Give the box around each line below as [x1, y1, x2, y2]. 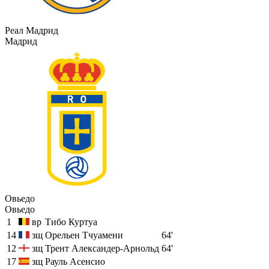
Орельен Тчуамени [45, 229, 123, 240]
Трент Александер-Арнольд [45, 243, 159, 253]
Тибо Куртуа [45, 216, 97, 227]
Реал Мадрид [5, 25, 58, 35]
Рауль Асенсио [45, 256, 105, 267]
